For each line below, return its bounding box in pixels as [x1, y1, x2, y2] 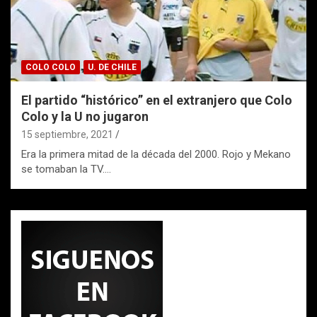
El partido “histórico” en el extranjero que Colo [21, 92, 292, 108]
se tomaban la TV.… [21, 162, 111, 175]
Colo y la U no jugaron [21, 108, 149, 124]
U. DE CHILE [88, 62, 137, 72]
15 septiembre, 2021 [21, 128, 113, 140]
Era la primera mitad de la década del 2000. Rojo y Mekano [21, 147, 291, 161]
